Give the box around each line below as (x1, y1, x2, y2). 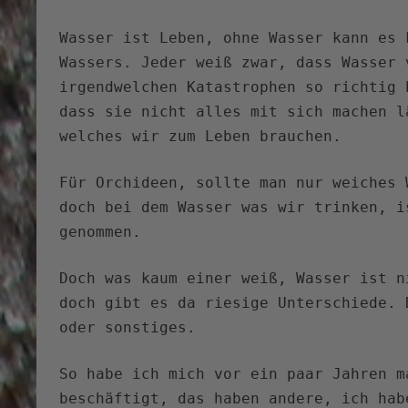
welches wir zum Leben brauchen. (59, 127, 342, 146)
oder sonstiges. (59, 319, 197, 337)
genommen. (59, 223, 142, 241)
